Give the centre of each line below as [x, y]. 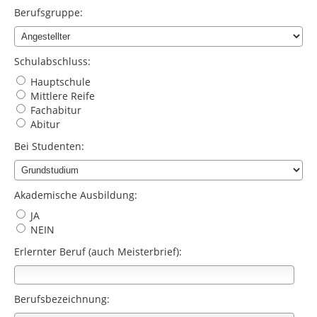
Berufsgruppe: [48, 13]
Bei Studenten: [49, 146]
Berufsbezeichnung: [62, 299]
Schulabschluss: [52, 62]
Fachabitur [54, 110]
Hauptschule [59, 82]
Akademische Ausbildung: [76, 195]
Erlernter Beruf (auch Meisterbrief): [98, 252]
